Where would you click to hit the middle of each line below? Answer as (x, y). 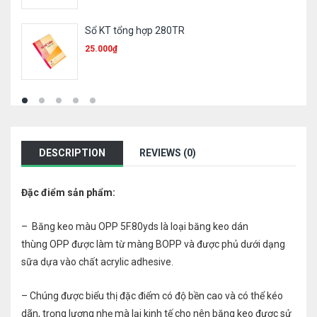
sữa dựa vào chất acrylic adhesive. (97, 262)
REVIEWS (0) (168, 153)
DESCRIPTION (72, 153)
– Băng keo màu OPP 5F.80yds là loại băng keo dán (135, 226)
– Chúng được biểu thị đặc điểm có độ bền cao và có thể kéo (152, 296)
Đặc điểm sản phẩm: (68, 192)
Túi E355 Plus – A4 (127, 30)
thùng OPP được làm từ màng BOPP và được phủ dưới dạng (153, 244)
